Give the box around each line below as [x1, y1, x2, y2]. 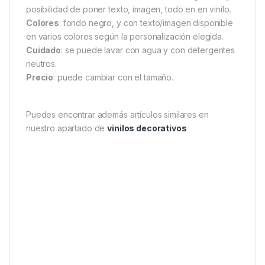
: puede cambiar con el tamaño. [53, 72, 173, 83]
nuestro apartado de [26, 123, 108, 134]
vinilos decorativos [107, 123, 187, 134]
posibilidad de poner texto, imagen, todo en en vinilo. [26, 4, 231, 15]
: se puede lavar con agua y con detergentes [61, 45, 235, 56]
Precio [26, 72, 54, 83]
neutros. [26, 59, 57, 69]
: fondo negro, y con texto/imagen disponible [59, 18, 233, 28]
